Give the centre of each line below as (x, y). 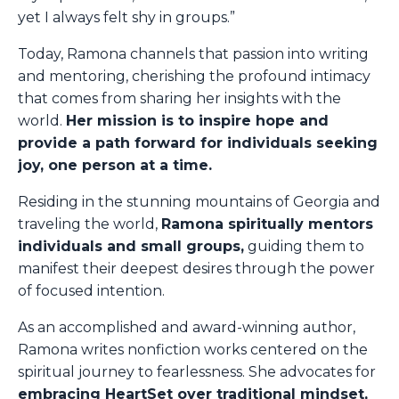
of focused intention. (91, 291)
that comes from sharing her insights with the (179, 99)
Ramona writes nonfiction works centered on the (193, 350)
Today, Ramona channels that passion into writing (193, 54)
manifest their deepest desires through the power (196, 269)
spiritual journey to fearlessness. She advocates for (197, 372)
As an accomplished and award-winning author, (187, 328)
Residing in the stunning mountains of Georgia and (199, 202)
